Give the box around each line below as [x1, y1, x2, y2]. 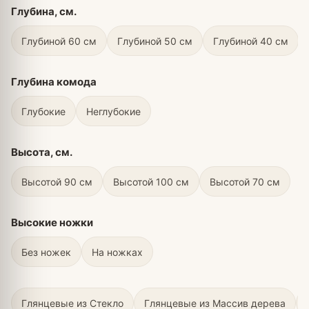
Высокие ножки [11, 216, 93, 230]
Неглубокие [86, 105, 141, 117]
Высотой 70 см [210, 175, 280, 188]
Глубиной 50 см [117, 34, 192, 47]
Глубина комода [11, 75, 97, 89]
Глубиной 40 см [213, 34, 288, 47]
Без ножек [21, 246, 71, 258]
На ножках [92, 246, 143, 258]
